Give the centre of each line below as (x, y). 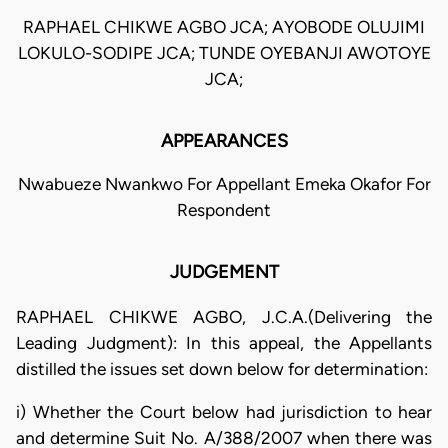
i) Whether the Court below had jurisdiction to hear (224, 412)
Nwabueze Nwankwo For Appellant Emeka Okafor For (224, 184)
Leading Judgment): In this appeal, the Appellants (224, 342)
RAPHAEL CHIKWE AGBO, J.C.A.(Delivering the (224, 316)
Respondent (224, 210)
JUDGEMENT (224, 272)
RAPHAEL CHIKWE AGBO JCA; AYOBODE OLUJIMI (224, 27)
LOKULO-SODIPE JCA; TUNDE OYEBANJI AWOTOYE (224, 53)
